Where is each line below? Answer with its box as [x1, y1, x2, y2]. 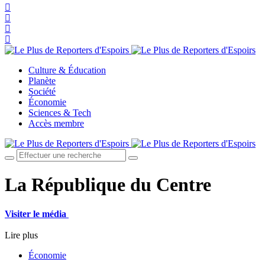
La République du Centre [5, 174, 211, 196]
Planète [28, 76, 56, 86]
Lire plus [5, 230, 38, 240]
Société [28, 86, 56, 96]
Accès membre [28, 118, 84, 128]
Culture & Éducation [28, 65, 106, 75]
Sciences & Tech [28, 108, 91, 118]
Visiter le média [5, 208, 69, 219]
